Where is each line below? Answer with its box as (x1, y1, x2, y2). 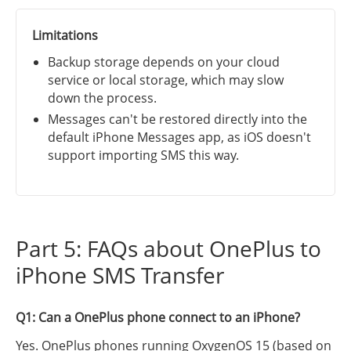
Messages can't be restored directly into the (48, 110, 307, 128)
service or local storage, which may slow (48, 71, 284, 89)
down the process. (48, 89, 157, 107)
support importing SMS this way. (48, 147, 239, 165)
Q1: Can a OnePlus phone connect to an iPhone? (16, 309, 300, 327)
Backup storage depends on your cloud (48, 53, 280, 71)
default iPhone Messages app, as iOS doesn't (48, 128, 311, 147)
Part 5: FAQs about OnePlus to (16, 233, 321, 264)
